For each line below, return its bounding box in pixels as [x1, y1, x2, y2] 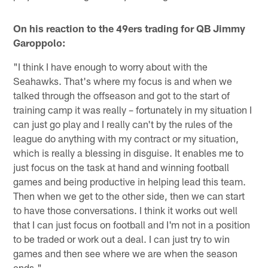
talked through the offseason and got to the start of [13, 89, 230, 101]
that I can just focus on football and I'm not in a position [13, 218, 251, 230]
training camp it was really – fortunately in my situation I [13, 103, 252, 115]
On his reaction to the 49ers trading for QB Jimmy [13, 22, 246, 34]
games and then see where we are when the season [13, 246, 238, 259]
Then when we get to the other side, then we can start [13, 189, 245, 202]
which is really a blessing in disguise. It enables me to [13, 146, 244, 159]
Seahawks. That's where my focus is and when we [13, 74, 233, 87]
